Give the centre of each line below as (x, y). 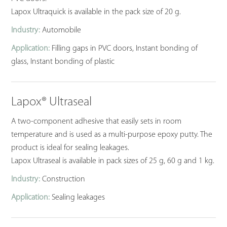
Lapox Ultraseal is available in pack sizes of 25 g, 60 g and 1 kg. (113, 161)
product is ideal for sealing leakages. (70, 148)
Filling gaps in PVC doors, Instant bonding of (124, 49)
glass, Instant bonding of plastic (63, 62)
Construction (63, 180)
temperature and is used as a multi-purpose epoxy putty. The (112, 135)
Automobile (61, 31)
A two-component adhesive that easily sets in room (97, 122)
